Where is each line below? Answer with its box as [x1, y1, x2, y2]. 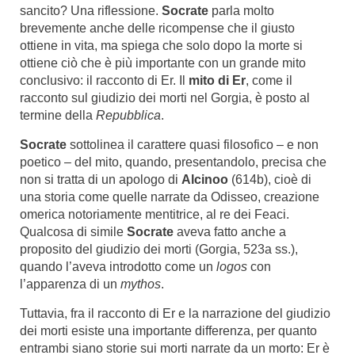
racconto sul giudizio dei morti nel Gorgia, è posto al [20, 91, 310, 105]
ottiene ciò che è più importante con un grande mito [20, 56, 306, 70]
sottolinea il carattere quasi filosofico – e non [70, 138, 319, 151]
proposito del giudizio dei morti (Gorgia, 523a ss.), [20, 242, 298, 256]
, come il [246, 74, 292, 87]
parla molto [208, 4, 274, 17]
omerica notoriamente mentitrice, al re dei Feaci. [20, 208, 289, 221]
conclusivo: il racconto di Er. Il [20, 74, 189, 87]
